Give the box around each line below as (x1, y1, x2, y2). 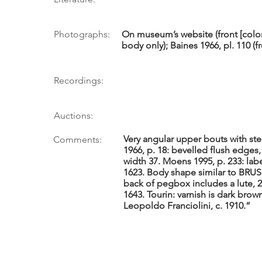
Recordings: (54, 75, 104, 86)
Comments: (53, 134, 102, 145)
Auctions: (54, 110, 93, 121)
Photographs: (54, 29, 110, 40)
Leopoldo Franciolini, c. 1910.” (123, 200, 250, 211)
